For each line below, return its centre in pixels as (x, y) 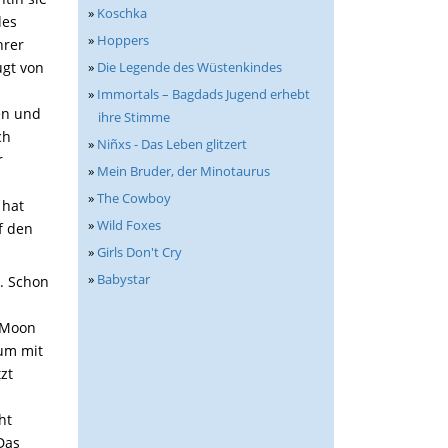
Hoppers (123, 40)
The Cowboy (134, 198)
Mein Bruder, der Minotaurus (183, 171)
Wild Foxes (129, 225)
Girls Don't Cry (139, 252)
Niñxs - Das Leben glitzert (172, 144)
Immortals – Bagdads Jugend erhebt (203, 94)
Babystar (123, 279)
